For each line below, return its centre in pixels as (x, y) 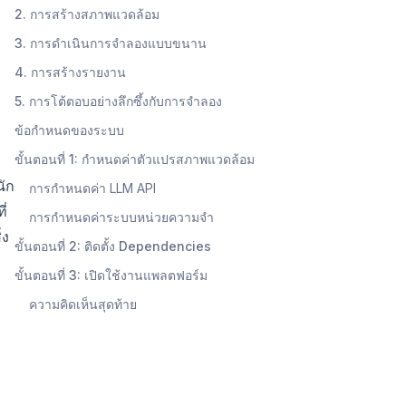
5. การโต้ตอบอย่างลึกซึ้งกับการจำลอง (118, 101)
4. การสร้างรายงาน (70, 72)
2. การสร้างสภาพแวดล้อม (87, 14)
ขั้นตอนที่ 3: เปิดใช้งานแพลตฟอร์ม (111, 275)
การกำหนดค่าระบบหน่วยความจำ (121, 217)
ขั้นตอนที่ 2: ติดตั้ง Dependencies (113, 246)
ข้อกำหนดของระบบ (69, 130)
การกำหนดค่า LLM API (92, 188)
